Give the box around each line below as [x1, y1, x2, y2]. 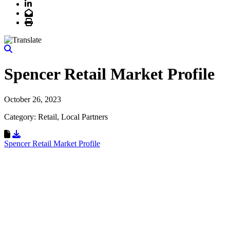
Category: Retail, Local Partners [4, 112, 108, 121]
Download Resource [20, 129, 87, 138]
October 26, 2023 [4, 94, 61, 104]
